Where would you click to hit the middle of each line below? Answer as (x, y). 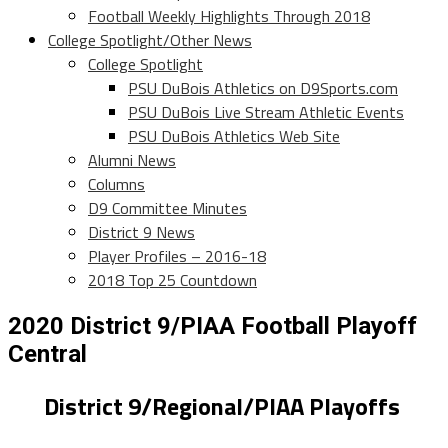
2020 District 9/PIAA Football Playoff (212, 326)
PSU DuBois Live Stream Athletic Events (266, 112)
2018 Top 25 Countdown (172, 280)
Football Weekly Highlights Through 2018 (229, 16)
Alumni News (132, 160)
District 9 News (141, 232)
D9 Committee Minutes (167, 208)
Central (47, 354)
